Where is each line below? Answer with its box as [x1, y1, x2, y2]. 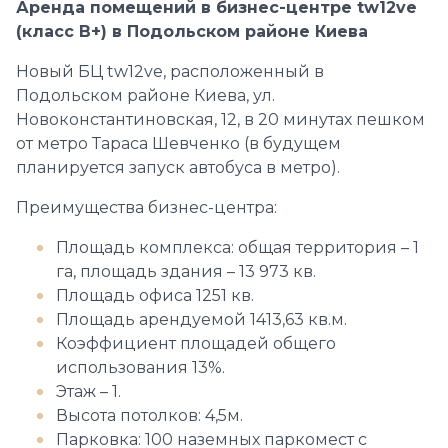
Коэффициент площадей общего [56, 334, 336, 353]
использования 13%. [56, 358, 225, 377]
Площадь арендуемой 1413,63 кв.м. [56, 310, 347, 329]
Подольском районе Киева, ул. [16, 86, 275, 105]
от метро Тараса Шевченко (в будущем [16, 134, 341, 153]
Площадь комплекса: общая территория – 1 [56, 238, 419, 257]
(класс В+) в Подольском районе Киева [16, 22, 368, 41]
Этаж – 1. [56, 382, 121, 401]
